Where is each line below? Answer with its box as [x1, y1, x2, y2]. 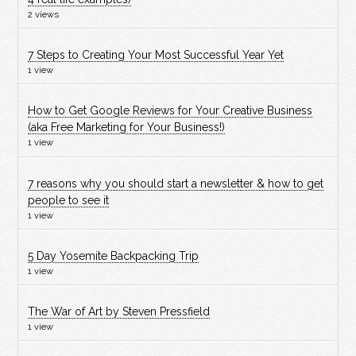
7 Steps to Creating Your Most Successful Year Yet [28, 48, 284, 62]
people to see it [28, 193, 110, 207]
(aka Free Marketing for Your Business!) [28, 121, 226, 134]
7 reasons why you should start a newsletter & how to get [28, 176, 324, 190]
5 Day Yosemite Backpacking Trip [28, 249, 199, 262]
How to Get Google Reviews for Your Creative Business [28, 104, 313, 118]
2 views [28, 9, 60, 21]
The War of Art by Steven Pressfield [28, 305, 211, 318]
